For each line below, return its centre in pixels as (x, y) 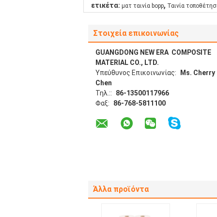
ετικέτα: (106, 5)
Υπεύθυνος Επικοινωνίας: (137, 73)
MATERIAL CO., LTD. (127, 62)
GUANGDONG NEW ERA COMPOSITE (154, 52)
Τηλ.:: (104, 93)
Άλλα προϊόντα (121, 189)
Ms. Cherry (198, 73)
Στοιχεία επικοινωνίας (136, 33)
